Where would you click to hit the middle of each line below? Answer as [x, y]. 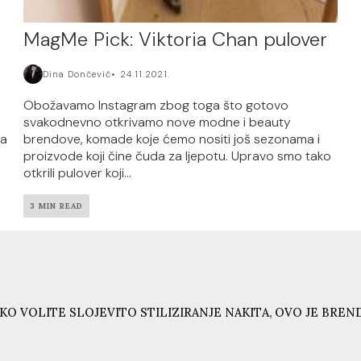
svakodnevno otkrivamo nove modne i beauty [158, 122]
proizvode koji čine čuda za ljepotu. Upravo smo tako [178, 156]
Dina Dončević [77, 74]
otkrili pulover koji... [78, 172]
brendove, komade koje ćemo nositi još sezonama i [172, 139]
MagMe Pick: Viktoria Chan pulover [176, 39]
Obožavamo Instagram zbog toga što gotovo [156, 105]
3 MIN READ [57, 205]
